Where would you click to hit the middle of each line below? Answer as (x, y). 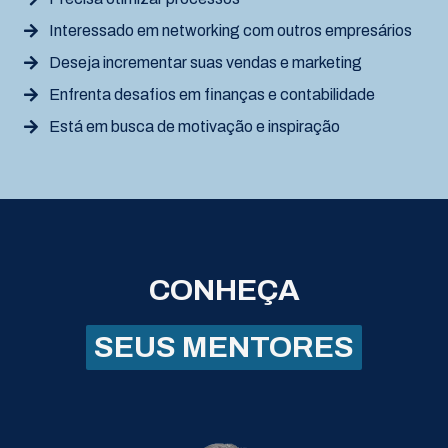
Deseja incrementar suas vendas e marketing (205, 62)
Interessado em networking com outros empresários (230, 30)
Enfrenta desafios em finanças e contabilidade (212, 94)
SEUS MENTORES (224, 346)
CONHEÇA (224, 289)
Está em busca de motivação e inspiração (194, 126)
